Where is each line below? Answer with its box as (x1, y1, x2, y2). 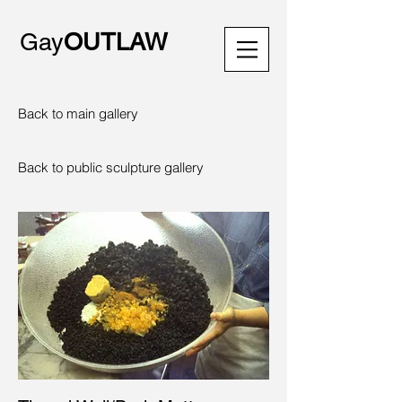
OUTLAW (64, 28, 167, 56)
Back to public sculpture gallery (18, 159, 204, 176)
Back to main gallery (18, 105, 138, 122)
